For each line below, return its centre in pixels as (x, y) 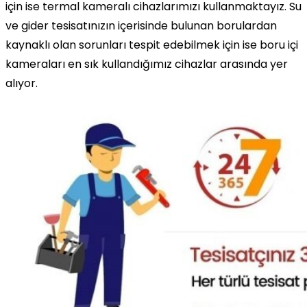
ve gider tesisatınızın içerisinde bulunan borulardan (141, 25)
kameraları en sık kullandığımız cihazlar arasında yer (147, 64)
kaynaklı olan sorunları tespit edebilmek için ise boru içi (152, 45)
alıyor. (22, 83)
